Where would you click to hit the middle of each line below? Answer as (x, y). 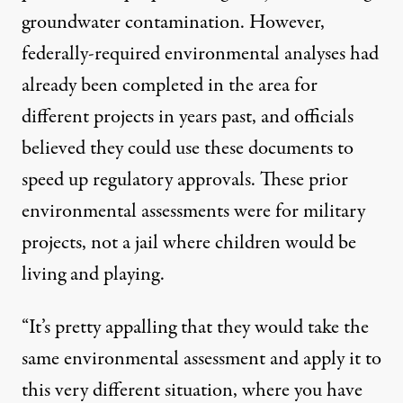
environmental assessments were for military (193, 211)
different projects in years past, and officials (188, 117)
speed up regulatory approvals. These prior (185, 180)
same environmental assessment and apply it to (201, 359)
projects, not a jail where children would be (189, 243)
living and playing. (93, 274)
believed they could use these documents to (188, 148)
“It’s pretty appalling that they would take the (195, 327)
